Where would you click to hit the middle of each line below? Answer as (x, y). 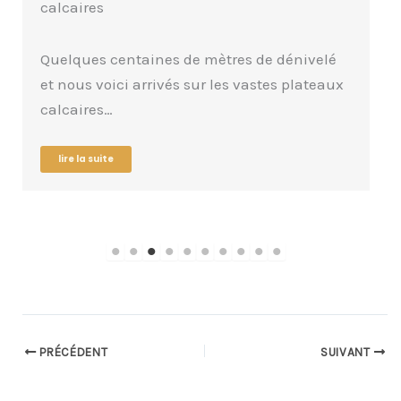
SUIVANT (347, 352)
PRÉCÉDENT (72, 352)
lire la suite (86, 158)
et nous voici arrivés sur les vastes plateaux (192, 84)
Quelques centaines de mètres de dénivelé (188, 59)
